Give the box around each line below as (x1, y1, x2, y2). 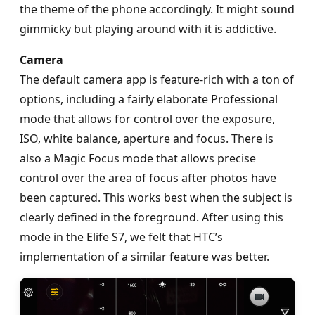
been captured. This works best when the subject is (20, 189, 292, 205)
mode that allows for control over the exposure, (20, 110, 275, 127)
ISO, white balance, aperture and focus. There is (20, 130, 274, 146)
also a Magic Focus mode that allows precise (20, 150, 256, 166)
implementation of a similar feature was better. (20, 248, 269, 264)
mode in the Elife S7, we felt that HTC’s (20, 229, 223, 245)
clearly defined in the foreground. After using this (20, 209, 283, 225)
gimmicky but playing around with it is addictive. (20, 20, 276, 37)
